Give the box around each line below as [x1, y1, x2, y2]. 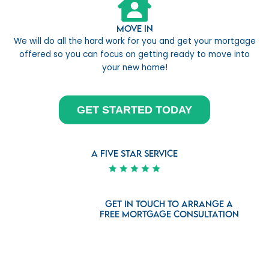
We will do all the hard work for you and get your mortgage [13, 35, 256, 47]
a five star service [91, 148, 178, 159]
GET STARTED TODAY [77, 104, 192, 116]
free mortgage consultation [99, 208, 239, 220]
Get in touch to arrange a [105, 198, 233, 210]
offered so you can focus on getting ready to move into [19, 49, 250, 61]
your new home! [101, 62, 168, 74]
